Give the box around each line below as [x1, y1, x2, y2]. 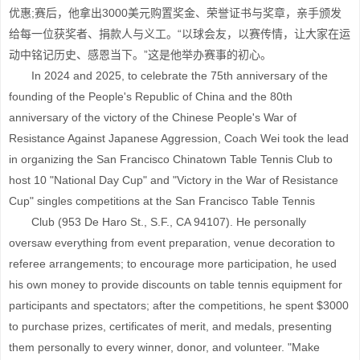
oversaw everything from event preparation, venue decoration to [9, 236, 335, 249]
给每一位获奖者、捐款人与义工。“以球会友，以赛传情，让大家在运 [9, 27, 350, 40]
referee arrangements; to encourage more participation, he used [9, 257, 337, 270]
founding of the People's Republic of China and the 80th [9, 90, 292, 103]
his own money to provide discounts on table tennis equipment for [9, 278, 342, 291]
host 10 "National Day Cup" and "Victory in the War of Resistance [9, 174, 338, 186]
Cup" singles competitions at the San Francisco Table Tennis [9, 194, 315, 207]
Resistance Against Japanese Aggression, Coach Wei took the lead [9, 132, 349, 145]
